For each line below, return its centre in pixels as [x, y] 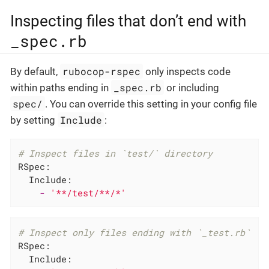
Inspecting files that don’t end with [128, 21]
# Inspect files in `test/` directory [116, 153]
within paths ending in [61, 88]
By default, [35, 72]
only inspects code [187, 72]
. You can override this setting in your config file [151, 104]
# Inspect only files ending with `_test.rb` [134, 232]
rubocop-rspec [102, 71]
